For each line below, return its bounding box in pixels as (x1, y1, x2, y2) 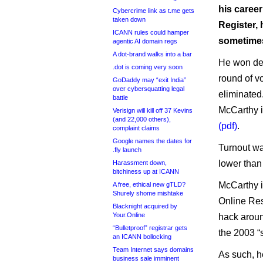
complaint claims (113, 124, 160, 131)
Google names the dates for (113, 137, 192, 144)
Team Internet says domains (113, 246, 194, 253)
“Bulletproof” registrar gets (113, 224, 187, 231)
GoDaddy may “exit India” (113, 76, 186, 83)
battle (113, 94, 128, 101)
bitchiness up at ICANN (113, 168, 179, 175)
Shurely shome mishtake (113, 190, 183, 197)
